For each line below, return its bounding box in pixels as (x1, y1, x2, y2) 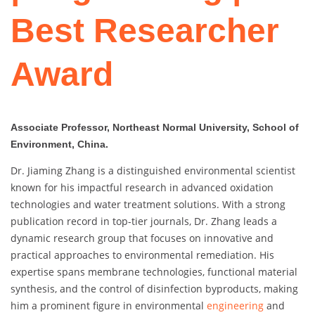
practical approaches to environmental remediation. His (11, 248, 274, 262)
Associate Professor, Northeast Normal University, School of (11, 122, 299, 134)
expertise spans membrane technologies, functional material (11, 265, 297, 279)
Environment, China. (11, 139, 108, 150)
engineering (207, 299, 264, 313)
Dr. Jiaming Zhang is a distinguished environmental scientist (11, 164, 295, 178)
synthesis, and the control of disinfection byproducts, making (11, 282, 298, 296)
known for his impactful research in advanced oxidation (11, 181, 274, 195)
